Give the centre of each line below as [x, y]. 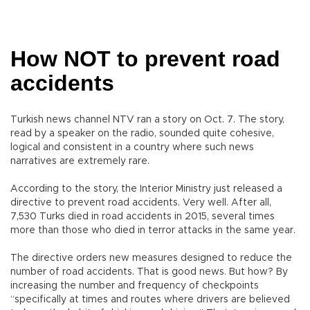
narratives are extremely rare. [80, 162]
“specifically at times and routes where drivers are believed [150, 300]
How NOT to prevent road [145, 59]
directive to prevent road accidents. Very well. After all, [141, 203]
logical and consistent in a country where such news [132, 148]
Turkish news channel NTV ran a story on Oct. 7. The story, [147, 120]
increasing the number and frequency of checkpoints [135, 286]
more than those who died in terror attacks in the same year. [153, 231]
